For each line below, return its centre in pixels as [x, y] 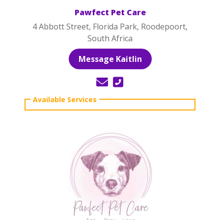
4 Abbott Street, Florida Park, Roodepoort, [110, 27]
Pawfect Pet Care [110, 12]
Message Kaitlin [110, 59]
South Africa [110, 38]
